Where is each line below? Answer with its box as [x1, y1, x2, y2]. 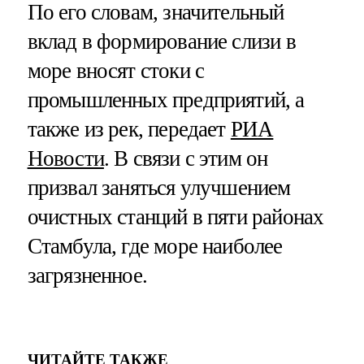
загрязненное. [27, 262, 147, 288]
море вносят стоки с [27, 58, 205, 83]
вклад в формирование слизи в [27, 28, 296, 54]
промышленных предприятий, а [27, 87, 305, 112]
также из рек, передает [27, 116, 231, 141]
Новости [27, 145, 104, 171]
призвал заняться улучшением [27, 175, 291, 200]
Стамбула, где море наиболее [27, 233, 283, 258]
